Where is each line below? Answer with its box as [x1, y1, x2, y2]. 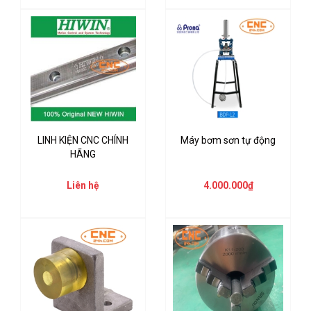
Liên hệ [67, 180, 99, 192]
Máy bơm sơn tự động [180, 135, 276, 146]
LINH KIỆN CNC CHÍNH [37, 135, 128, 146]
